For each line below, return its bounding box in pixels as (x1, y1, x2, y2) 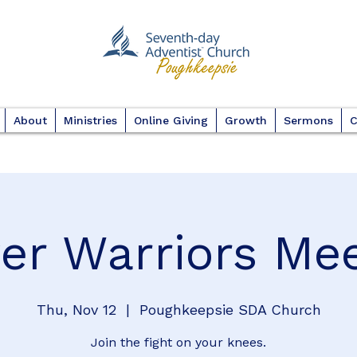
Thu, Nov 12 (36, 301, 116, 318)
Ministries (63, 114, 117, 127)
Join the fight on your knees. (91, 335, 266, 350)
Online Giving (133, 114, 208, 127)
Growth (224, 114, 267, 127)
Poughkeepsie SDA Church (139, 301, 321, 318)
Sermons (283, 114, 333, 127)
